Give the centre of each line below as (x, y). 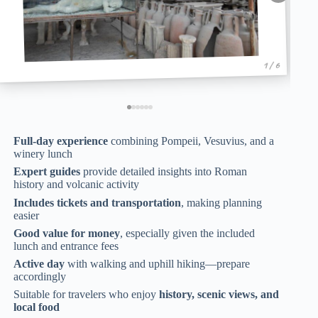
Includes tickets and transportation (98, 202)
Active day (39, 263)
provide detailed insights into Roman (164, 172)
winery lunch (43, 154)
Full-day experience (61, 141)
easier (27, 215)
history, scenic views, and (219, 295)
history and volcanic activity (77, 185)
